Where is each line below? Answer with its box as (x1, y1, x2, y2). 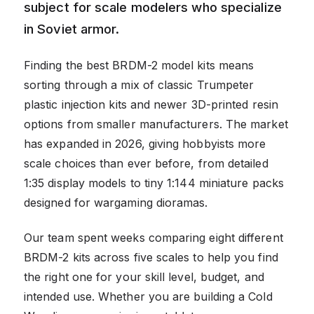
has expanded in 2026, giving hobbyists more (24, 136, 266, 151)
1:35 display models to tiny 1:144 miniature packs (24, 175, 284, 190)
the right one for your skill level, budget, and (24, 269, 264, 284)
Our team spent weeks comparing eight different (24, 230, 283, 245)
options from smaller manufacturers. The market (24, 116, 288, 131)
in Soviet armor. (24, 20, 120, 36)
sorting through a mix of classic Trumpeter (24, 77, 254, 92)
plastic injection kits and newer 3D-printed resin (24, 97, 278, 111)
